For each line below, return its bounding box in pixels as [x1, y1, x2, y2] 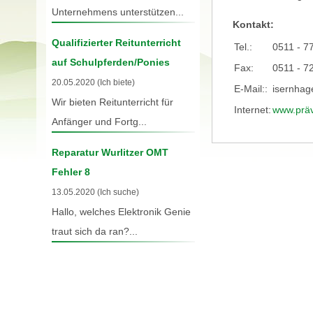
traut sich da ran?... [51, 226, 138, 238]
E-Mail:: [233, 83, 268, 95]
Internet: [233, 104, 271, 116]
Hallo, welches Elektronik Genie [51, 206, 191, 218]
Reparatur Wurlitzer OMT [51, 147, 168, 159]
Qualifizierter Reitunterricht [51, 36, 181, 48]
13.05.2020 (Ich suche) [51, 188, 139, 197]
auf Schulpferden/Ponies [51, 56, 170, 68]
